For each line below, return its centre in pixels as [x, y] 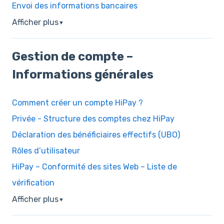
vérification [33, 182]
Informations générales [83, 75]
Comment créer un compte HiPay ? [77, 102]
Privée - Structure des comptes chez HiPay [93, 118]
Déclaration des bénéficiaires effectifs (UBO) [96, 134]
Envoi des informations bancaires [75, 6]
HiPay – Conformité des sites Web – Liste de [94, 166]
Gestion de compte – [72, 57]
